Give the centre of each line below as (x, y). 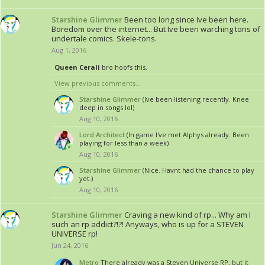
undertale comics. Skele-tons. (104, 38)
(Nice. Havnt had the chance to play (198, 170)
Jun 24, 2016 (70, 245)
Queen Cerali (77, 67)
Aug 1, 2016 (69, 50)
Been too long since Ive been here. (186, 20)
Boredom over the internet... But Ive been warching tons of (156, 29)
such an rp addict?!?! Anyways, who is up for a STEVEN (148, 224)
